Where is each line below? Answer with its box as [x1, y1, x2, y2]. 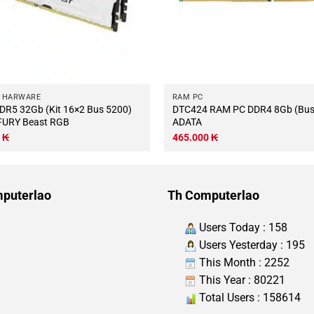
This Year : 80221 [196, 273, 285, 287]
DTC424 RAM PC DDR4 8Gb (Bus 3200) [172, 103, 210, 115]
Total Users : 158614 [196, 291, 301, 305]
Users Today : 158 [196, 221, 287, 235]
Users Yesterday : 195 [196, 238, 305, 252]
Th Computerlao [168, 188, 259, 203]
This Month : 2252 [196, 256, 289, 270]
